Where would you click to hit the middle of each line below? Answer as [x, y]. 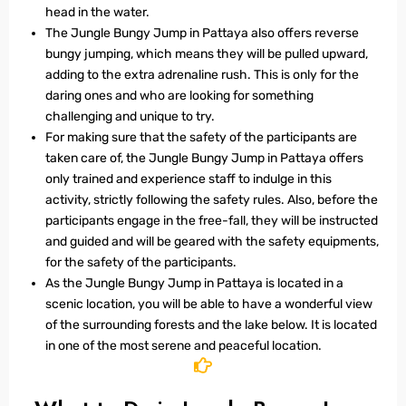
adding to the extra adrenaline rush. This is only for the [202, 75]
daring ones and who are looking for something [179, 96]
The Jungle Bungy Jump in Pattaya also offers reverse [202, 33]
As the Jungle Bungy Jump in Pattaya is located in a [194, 283]
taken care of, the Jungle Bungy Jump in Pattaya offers [204, 158]
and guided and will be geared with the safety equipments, [212, 242]
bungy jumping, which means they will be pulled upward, [207, 54]
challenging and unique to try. [130, 116]
